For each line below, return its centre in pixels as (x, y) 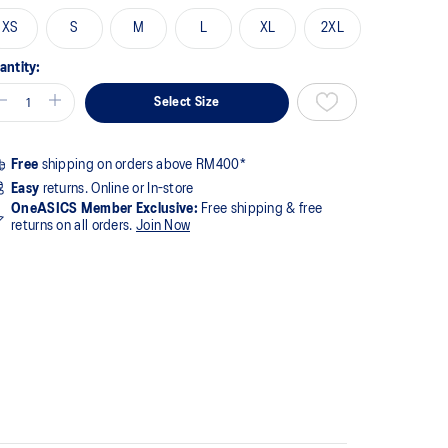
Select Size (187, 102)
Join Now (163, 225)
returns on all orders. (73, 225)
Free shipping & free (260, 208)
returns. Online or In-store (116, 188)
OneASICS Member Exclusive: (104, 208)
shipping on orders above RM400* (142, 164)
